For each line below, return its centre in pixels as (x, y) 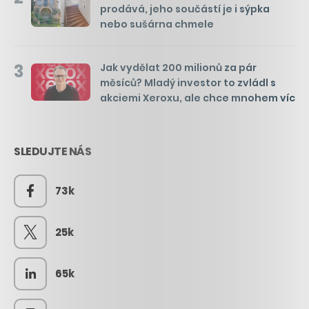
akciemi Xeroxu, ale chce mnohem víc (198, 98)
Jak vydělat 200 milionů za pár (178, 68)
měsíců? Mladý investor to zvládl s (188, 83)
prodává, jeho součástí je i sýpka (185, 9)
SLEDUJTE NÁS (52, 152)
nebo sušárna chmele (157, 24)
